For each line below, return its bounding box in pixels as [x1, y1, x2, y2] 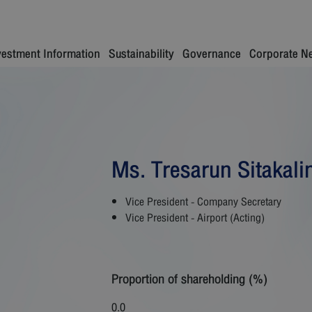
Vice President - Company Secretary [125, 193, 281, 211]
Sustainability [109, 44, 174, 64]
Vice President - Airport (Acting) [125, 209, 265, 227]
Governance [182, 44, 241, 64]
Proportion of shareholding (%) [111, 268, 267, 290]
